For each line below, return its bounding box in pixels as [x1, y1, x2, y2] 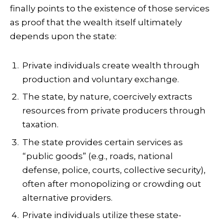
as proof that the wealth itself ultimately [10, 17, 182, 28]
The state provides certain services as [22, 137, 183, 147]
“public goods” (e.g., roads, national [22, 151, 173, 161]
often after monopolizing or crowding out [22, 178, 201, 189]
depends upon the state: [10, 31, 116, 42]
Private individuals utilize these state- [22, 210, 181, 221]
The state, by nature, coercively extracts [22, 92, 192, 102]
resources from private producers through [22, 106, 206, 116]
